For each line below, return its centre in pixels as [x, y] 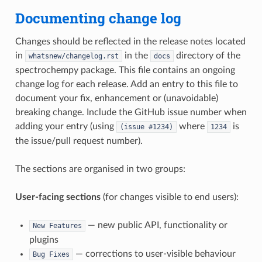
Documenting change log [98, 18]
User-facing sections [58, 197]
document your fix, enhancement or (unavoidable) [116, 98]
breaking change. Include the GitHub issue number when [131, 112]
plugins [44, 240]
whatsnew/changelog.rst [73, 56]
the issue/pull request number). [79, 141]
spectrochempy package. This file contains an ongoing [125, 70]
